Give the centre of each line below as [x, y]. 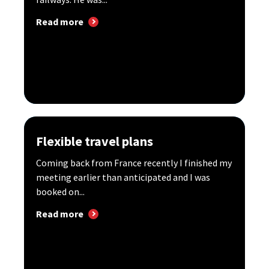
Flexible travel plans [95, 141]
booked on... [60, 192]
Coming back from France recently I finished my [134, 163]
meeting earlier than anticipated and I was [123, 177]
